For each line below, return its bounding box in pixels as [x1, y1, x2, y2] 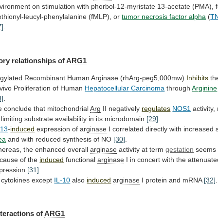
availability [55, 114, 87, 123]
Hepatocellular [85, 84, 129, 92]
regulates [142, 104, 171, 112]
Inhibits [186, 73, 209, 82]
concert [137, 155, 161, 163]
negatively [109, 104, 140, 112]
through [164, 84, 192, 92]
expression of [35, 125, 80, 133]
